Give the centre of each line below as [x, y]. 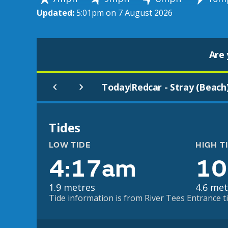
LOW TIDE [70, 145]
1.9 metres [72, 187]
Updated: [56, 13]
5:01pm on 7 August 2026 [124, 13]
